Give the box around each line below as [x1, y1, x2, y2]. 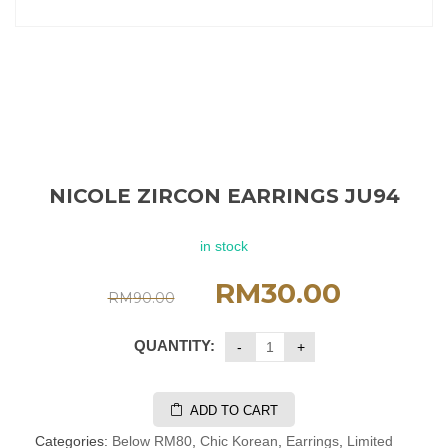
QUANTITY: [133, 337, 215, 354]
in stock [200, 238, 248, 254]
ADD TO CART [190, 403, 278, 418]
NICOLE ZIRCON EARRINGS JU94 [48, 184, 400, 208]
